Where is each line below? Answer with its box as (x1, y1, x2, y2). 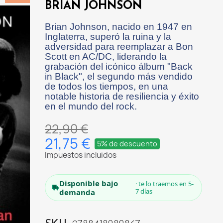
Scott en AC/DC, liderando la (45, 51, 167, 62)
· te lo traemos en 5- (135, 179, 194, 188)
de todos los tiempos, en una (45, 81, 168, 92)
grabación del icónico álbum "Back (45, 61, 193, 72)
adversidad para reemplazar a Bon (45, 41, 193, 52)
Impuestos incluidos (45, 149, 116, 160)
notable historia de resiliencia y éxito (45, 91, 199, 102)
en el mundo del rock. (45, 101, 137, 111)
